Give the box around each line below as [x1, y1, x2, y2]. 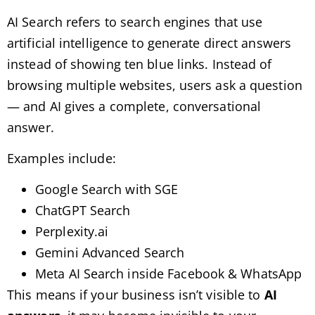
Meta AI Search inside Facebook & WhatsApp [35, 265, 302, 283]
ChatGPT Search [35, 202, 131, 219]
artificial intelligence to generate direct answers [7, 34, 292, 51]
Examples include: [7, 149, 116, 167]
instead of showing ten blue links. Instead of [7, 55, 272, 72]
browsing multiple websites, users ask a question [7, 76, 302, 94]
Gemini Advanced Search [35, 244, 185, 262]
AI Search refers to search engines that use [7, 13, 263, 30]
